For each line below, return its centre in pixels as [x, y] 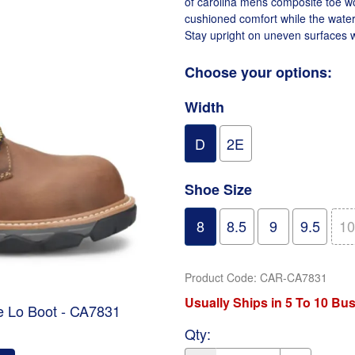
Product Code [219, 278]
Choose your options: [258, 72]
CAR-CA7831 [293, 278]
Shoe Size [218, 190]
